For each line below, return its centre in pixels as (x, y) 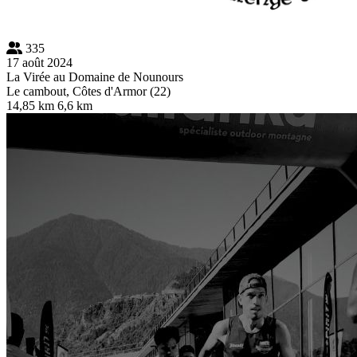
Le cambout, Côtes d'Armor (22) (88, 91)
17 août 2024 (39, 62)
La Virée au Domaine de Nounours (95, 76)
